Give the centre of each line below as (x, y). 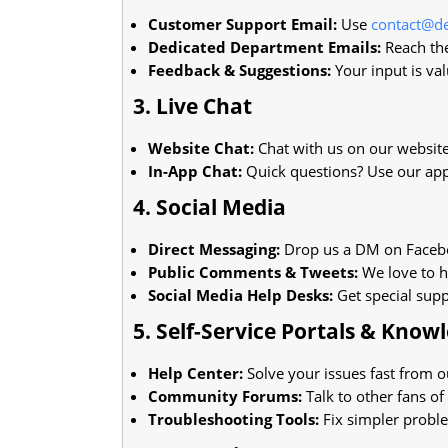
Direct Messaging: (214, 248)
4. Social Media (209, 206)
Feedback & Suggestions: (239, 69)
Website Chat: (201, 147)
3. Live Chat (192, 105)
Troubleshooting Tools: (233, 418)
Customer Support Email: (242, 23)
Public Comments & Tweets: (253, 271)
